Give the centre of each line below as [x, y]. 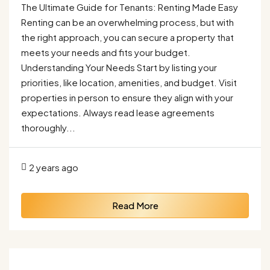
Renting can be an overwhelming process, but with [127, 22]
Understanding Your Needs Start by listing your [119, 67]
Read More [135, 205]
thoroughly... [48, 127]
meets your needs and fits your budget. [106, 52]
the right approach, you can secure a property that [127, 37]
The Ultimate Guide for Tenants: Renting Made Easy [130, 7]
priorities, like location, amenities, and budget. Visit [129, 82]
